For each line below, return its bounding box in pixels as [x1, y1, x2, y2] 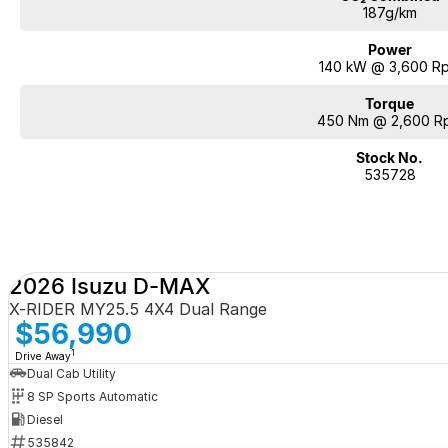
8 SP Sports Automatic [26, 388, 158, 404]
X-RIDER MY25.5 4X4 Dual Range [8, 299, 267, 320]
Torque [365, 95, 415, 113]
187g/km [362, 4, 417, 22]
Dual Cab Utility [26, 365, 116, 381]
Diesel [26, 411, 63, 427]
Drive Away [14, 350, 71, 363]
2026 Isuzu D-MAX [8, 273, 210, 300]
